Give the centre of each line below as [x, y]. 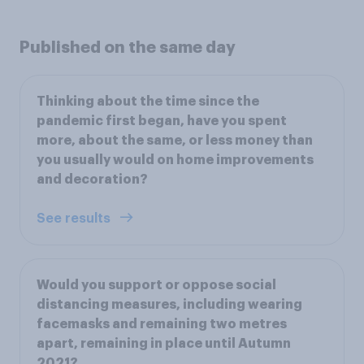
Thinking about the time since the [148, 102]
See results [75, 219]
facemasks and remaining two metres [162, 325]
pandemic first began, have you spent [162, 121]
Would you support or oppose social [156, 286]
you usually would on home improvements [175, 160]
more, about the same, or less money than [175, 141]
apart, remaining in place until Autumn [164, 344]
